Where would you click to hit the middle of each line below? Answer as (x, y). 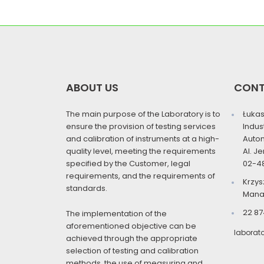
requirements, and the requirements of (141, 176)
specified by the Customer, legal (128, 163)
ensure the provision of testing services (141, 126)
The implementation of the (116, 214)
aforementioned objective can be (131, 226)
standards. (87, 188)
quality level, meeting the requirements (141, 151)
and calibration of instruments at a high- (143, 138)
